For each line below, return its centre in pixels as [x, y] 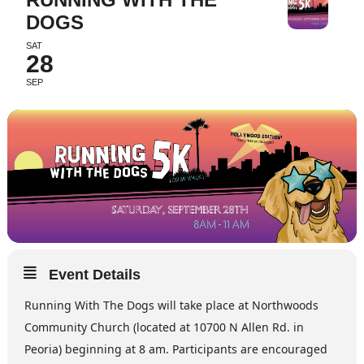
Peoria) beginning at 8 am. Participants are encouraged [175, 349]
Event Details [94, 275]
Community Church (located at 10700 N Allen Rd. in [164, 327]
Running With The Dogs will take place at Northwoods [171, 305]
